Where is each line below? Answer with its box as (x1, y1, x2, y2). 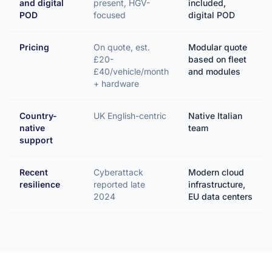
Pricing (19, 42, 49, 52)
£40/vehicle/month (93, 66, 169, 76)
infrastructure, (188, 179, 245, 189)
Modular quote (188, 42, 247, 52)
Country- (19, 110, 57, 121)
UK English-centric (93, 110, 166, 121)
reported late (93, 179, 145, 189)
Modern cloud (188, 167, 244, 177)
